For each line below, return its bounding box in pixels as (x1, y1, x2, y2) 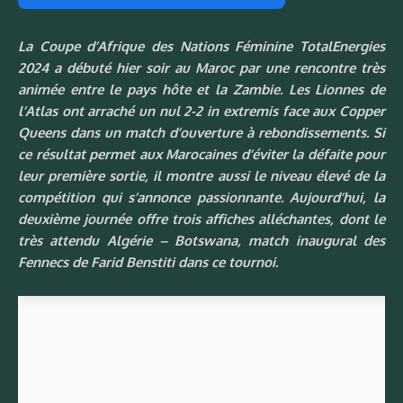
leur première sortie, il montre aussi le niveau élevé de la (18, 166, 385, 184)
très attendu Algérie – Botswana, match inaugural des (18, 231, 385, 249)
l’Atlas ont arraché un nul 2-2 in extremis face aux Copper (18, 102, 385, 120)
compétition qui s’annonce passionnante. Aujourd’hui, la (18, 188, 385, 206)
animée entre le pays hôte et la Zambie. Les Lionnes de (18, 80, 385, 98)
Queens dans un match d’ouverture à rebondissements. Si (18, 123, 385, 141)
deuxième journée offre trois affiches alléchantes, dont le (18, 210, 385, 228)
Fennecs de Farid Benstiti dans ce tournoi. (18, 253, 278, 271)
